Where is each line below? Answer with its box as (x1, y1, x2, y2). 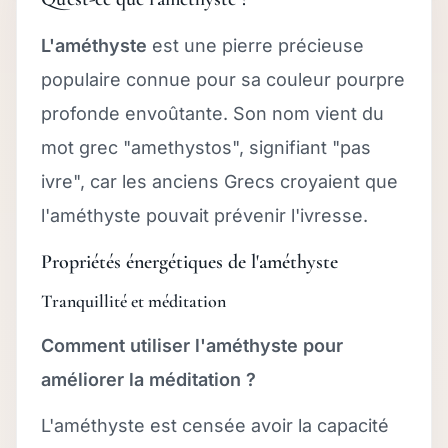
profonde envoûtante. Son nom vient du (41, 102, 384, 124)
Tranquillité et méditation (41, 289, 226, 312)
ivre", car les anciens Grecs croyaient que (41, 170, 398, 192)
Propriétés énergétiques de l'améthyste (41, 249, 338, 274)
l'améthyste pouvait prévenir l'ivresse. (41, 204, 368, 226)
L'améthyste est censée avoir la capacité (41, 414, 389, 436)
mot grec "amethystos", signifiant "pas (41, 136, 371, 158)
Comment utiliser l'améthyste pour (41, 334, 343, 356)
